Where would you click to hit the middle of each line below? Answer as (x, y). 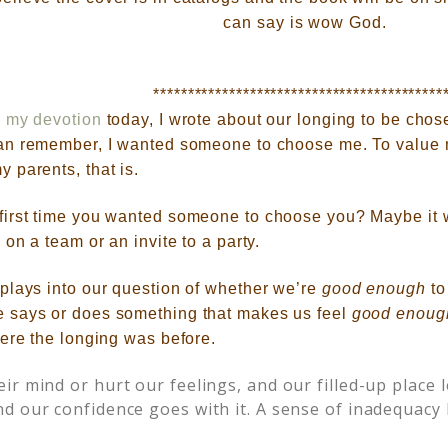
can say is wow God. (305, 22)
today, (130, 119)
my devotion (53, 119)
